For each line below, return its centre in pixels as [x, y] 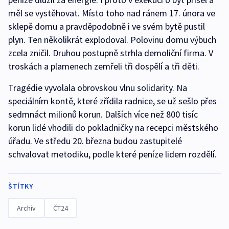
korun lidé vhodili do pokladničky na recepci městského [113, 128]
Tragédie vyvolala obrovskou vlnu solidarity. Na [98, 88]
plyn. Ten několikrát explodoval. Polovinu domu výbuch [112, 40]
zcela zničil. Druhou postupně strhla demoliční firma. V [111, 53]
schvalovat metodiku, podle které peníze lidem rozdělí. [112, 154]
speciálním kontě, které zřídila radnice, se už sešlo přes [112, 101]
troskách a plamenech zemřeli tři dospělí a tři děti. [104, 66]
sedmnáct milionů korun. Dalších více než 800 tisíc [103, 114]
